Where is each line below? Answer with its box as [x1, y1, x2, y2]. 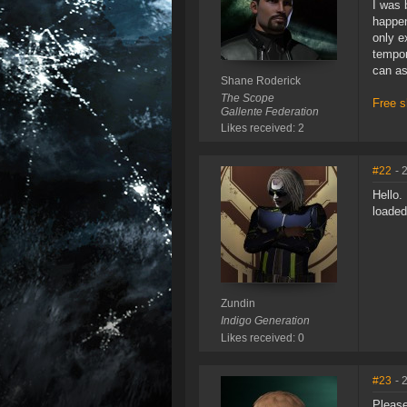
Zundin [220, 297, 255, 311]
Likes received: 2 [220, 122, 304, 135]
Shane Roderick [220, 74, 301, 88]
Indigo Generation [220, 314, 310, 328]
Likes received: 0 [220, 332, 304, 345]
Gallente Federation [220, 105, 319, 119]
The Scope [220, 92, 274, 105]
